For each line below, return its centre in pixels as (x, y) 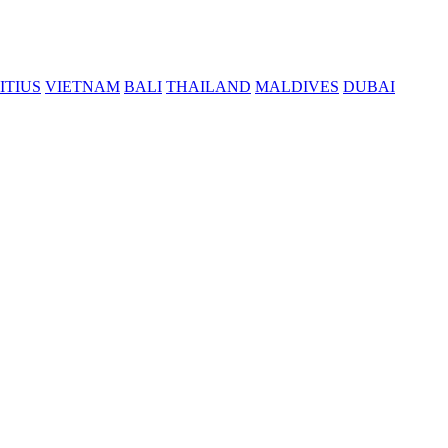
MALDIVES (297, 86)
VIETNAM (82, 86)
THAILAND (208, 86)
